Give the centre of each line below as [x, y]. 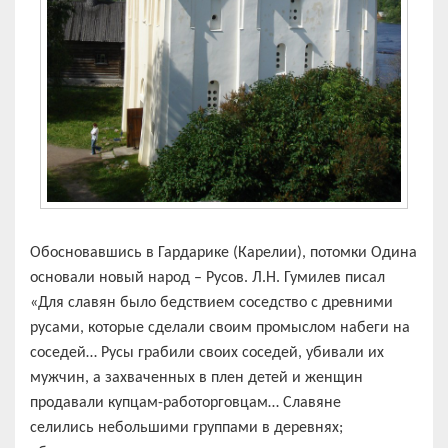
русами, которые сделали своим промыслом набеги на [220, 328]
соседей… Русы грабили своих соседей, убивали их [207, 353]
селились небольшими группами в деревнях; [186, 428]
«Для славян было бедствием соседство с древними [211, 303]
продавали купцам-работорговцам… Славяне [185, 403]
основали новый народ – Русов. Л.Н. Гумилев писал [207, 278]
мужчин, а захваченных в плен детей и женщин [196, 378]
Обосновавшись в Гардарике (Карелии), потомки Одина [223, 253]
